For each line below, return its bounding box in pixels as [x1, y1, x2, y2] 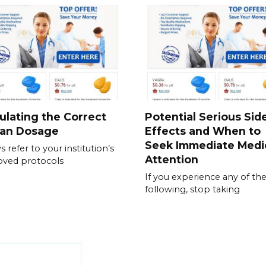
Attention [145, 153, 198, 166]
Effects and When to [145, 124, 261, 137]
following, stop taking [145, 183, 240, 195]
